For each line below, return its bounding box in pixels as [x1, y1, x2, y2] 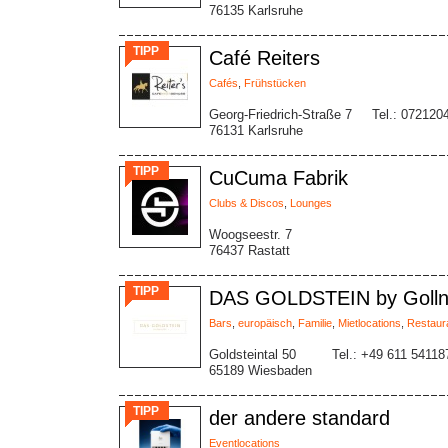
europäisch [238, 317, 292, 329]
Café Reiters [209, 47, 320, 69]
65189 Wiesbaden [209, 363, 312, 378]
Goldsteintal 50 [209, 347, 296, 362]
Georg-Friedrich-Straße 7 [209, 107, 352, 122]
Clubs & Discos [209, 197, 284, 209]
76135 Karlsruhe [209, 3, 303, 18]
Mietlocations [338, 317, 401, 329]
